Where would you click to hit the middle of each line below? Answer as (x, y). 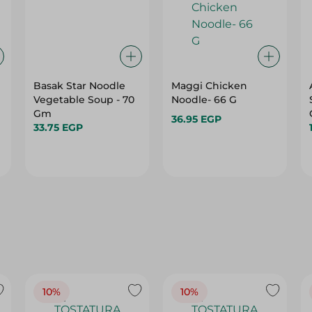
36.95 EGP (196, 119)
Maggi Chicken (209, 86)
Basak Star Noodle (80, 86)
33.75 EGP (58, 127)
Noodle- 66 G (225, 100)
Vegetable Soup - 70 (84, 100)
